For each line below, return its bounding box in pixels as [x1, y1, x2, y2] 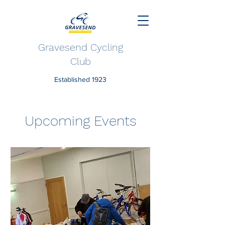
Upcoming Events [24, 113, 137, 129]
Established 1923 [54, 75, 106, 83]
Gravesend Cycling [38, 41, 123, 53]
